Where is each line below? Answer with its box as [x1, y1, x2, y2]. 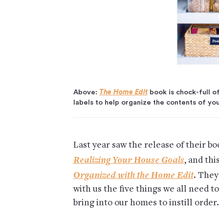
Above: [73, 88, 99, 96]
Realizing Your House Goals [73, 153, 184, 165]
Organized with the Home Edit [73, 168, 194, 180]
